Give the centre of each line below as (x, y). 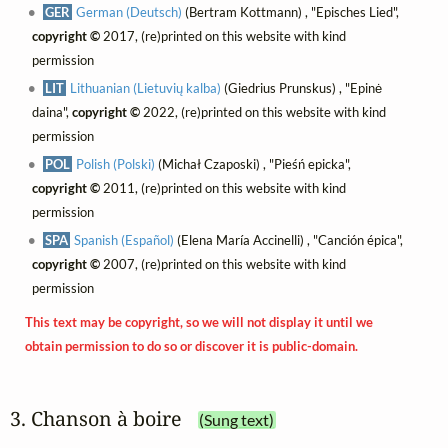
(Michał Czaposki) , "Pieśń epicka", (253, 164)
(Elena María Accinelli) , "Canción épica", (289, 240)
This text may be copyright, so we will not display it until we (198, 322)
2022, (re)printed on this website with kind (262, 112)
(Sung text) (237, 419)
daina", (51, 112)
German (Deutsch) (129, 12)
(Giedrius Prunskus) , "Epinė (302, 88)
